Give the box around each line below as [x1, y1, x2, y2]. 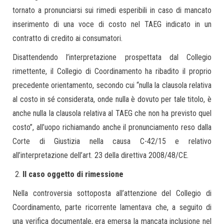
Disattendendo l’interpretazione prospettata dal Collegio [12, 52, 211, 62]
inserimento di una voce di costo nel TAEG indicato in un [12, 19, 211, 29]
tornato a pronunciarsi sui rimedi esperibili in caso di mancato [12, 5, 211, 15]
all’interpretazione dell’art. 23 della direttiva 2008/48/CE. [12, 150, 188, 160]
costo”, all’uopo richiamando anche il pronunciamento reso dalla [12, 122, 211, 132]
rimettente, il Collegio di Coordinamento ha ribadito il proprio [12, 66, 211, 76]
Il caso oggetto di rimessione [22, 169, 123, 179]
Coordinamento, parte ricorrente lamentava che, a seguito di [12, 202, 211, 212]
